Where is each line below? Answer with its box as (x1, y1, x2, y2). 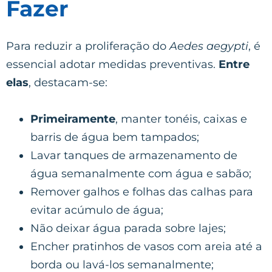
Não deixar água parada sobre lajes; (30, 221, 226, 235)
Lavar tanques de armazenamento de (30, 148, 237, 162)
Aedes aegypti (169, 39, 248, 53)
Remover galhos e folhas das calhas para (30, 185, 253, 199)
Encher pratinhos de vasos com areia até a (30, 239, 262, 253)
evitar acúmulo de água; (30, 203, 163, 217)
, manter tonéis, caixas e (115, 112, 247, 126)
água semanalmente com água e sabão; (30, 166, 251, 180)
